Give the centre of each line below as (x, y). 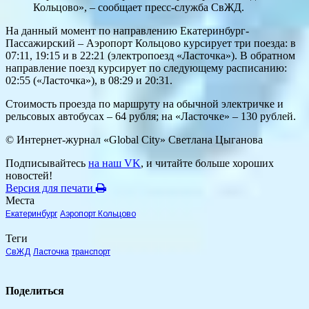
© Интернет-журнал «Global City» (87, 140)
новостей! (29, 176)
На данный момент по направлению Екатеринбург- (127, 31)
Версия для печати (51, 188)
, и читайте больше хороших (207, 163)
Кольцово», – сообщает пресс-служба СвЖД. (139, 8)
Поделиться (35, 291)
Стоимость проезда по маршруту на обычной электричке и (144, 104)
